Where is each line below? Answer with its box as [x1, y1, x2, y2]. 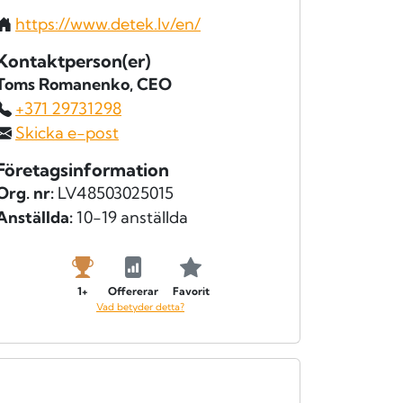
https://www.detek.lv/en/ [15, 13, 201, 35]
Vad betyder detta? [96, 300, 184, 314]
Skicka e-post [15, 122, 119, 144]
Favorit [172, 284, 210, 299]
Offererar [107, 284, 158, 299]
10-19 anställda [73, 207, 188, 228]
